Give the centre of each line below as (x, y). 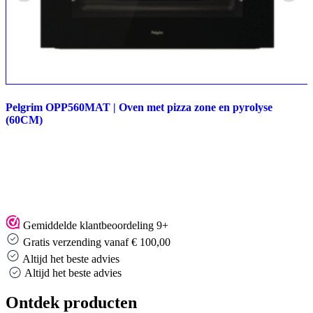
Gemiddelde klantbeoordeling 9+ (96, 226)
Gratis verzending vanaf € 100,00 (97, 242)
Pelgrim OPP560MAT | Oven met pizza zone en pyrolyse (139, 108)
